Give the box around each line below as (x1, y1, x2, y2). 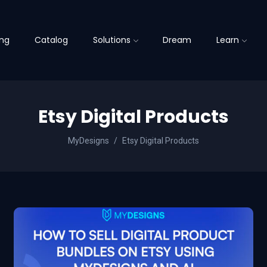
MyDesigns (68, 136, 109, 145)
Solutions (92, 34, 131, 46)
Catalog (34, 34, 68, 46)
